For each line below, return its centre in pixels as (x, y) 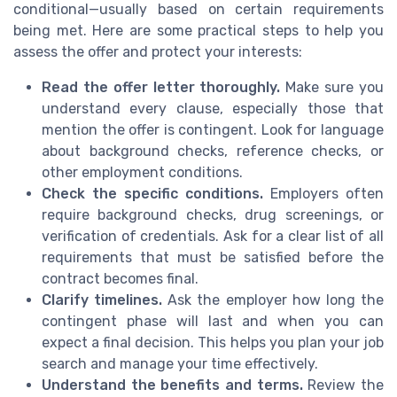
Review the (343, 385)
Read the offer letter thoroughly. (161, 87)
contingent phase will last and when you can (213, 321)
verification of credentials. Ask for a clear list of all (213, 236)
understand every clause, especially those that (213, 108)
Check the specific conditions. (152, 193)
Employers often (323, 193)
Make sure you (332, 87)
